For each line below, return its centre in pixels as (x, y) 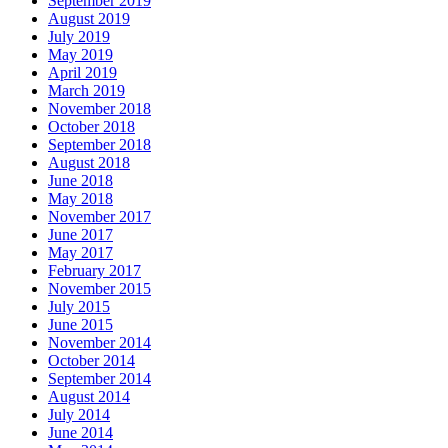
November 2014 (99, 342)
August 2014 (89, 396)
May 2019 (80, 54)
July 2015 (79, 306)
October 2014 (91, 360)
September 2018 (99, 144)
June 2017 (80, 234)
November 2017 (99, 216)
